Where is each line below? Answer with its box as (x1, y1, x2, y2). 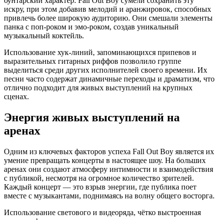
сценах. (4, 92, 29, 101)
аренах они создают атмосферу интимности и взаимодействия (4, 165, 213, 173)
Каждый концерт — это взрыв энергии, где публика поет (4, 182, 196, 191)
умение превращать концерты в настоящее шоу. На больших (4, 156, 206, 165)
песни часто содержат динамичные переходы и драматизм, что (4, 75, 215, 83)
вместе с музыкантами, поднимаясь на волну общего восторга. (4, 191, 215, 200)
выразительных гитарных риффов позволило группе (4, 57, 181, 66)
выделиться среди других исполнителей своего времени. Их (4, 66, 207, 75)
